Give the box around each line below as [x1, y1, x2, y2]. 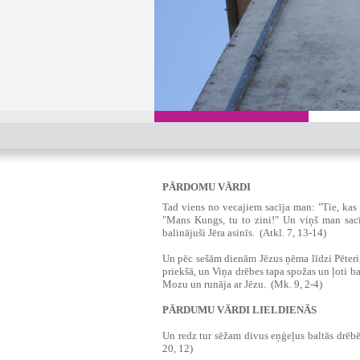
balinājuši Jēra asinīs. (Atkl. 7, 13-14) [162, 227, 326, 239]
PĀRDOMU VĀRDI [162, 181, 251, 193]
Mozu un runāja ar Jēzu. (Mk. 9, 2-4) [162, 278, 322, 290]
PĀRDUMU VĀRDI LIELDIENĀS [162, 304, 317, 316]
